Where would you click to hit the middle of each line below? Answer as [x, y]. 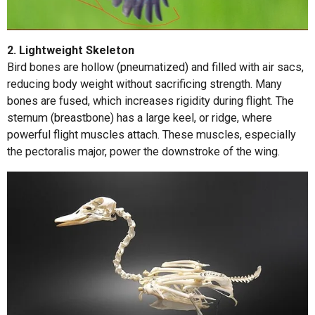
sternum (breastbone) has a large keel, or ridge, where [140, 117]
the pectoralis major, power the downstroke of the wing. [143, 151]
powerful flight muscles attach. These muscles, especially [152, 134]
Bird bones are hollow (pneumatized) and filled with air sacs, [155, 67]
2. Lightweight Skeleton [71, 50]
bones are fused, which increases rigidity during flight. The [150, 101]
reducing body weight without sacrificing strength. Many [144, 84]
